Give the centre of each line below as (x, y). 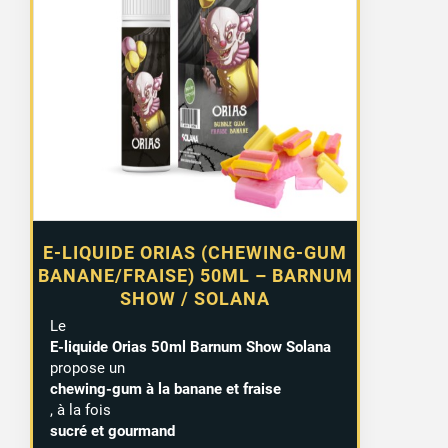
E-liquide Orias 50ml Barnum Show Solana (190, 347)
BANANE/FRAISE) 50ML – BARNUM (195, 276)
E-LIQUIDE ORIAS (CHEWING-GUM (195, 253)
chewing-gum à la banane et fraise (165, 389)
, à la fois (80, 410)
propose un (87, 368)
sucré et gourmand (112, 431)
